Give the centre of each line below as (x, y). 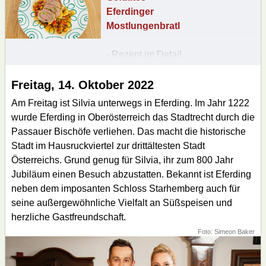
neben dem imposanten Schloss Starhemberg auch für (126, 188)
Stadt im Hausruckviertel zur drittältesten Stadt (108, 145)
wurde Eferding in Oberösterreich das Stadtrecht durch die (133, 117)
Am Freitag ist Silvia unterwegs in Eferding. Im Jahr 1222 (130, 103)
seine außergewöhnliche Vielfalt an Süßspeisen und (122, 202)
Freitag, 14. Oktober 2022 (83, 85)
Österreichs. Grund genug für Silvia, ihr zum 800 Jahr (122, 160)
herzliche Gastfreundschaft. (69, 217)
